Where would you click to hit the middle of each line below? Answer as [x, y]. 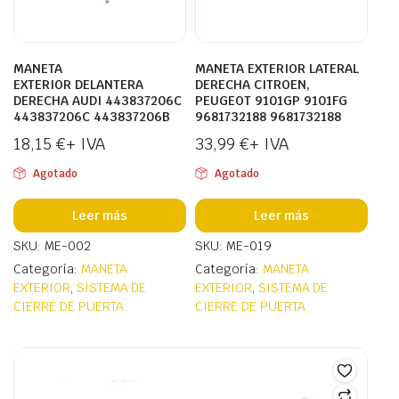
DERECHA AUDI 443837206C [98, 101]
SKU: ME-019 [233, 246]
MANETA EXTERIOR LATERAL [277, 69]
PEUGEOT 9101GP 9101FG [271, 101]
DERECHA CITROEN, [252, 85]
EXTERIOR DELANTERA [78, 85]
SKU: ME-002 [52, 246]
